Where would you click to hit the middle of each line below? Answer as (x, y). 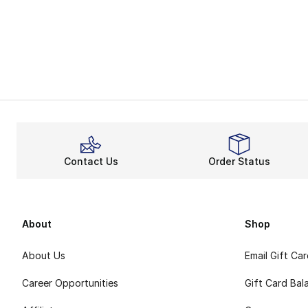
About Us (44, 255)
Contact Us (91, 161)
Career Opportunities (70, 283)
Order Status (239, 161)
